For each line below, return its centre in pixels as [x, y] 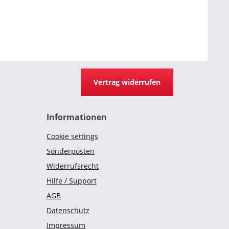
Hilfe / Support [72, 181]
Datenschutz [68, 210]
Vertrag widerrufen [127, 82]
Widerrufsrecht [73, 166]
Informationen [77, 117]
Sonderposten [71, 151]
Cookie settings [72, 136]
